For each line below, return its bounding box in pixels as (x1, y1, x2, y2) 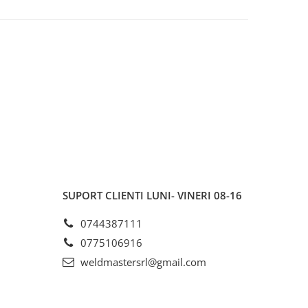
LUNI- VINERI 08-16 (146, 188, 242, 203)
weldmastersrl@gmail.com (78, 255, 206, 269)
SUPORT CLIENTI (63, 188, 146, 203)
